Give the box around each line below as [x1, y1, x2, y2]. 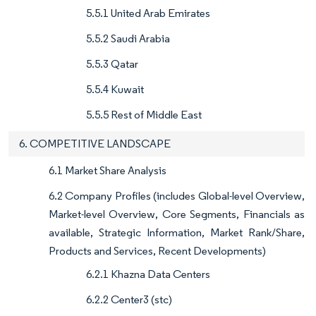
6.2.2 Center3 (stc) [86, 293, 172, 307]
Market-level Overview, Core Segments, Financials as [49, 207, 305, 221]
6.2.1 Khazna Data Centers [86, 267, 210, 281]
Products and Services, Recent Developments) [49, 244, 266, 258]
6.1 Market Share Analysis [49, 164, 166, 178]
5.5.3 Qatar [86, 57, 138, 71]
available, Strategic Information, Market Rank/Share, [49, 226, 305, 240]
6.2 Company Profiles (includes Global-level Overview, [49, 189, 305, 203]
